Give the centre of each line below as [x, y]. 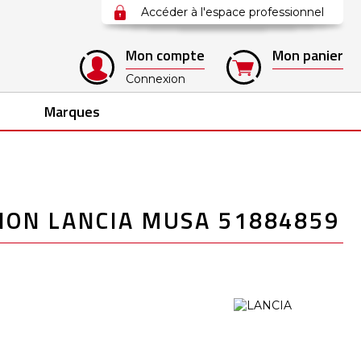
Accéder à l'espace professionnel [232, 12]
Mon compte [165, 55]
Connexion [156, 79]
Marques [72, 112]
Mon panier [308, 55]
